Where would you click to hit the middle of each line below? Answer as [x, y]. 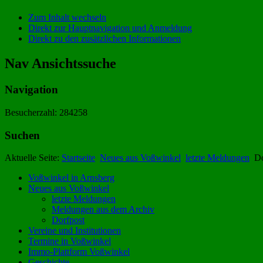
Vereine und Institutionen [75, 231]
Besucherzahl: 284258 [46, 112]
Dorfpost [68, 220]
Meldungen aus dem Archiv [103, 210]
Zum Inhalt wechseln [67, 18]
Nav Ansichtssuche [60, 64]
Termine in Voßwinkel [70, 241]
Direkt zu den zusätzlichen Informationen [104, 39]
